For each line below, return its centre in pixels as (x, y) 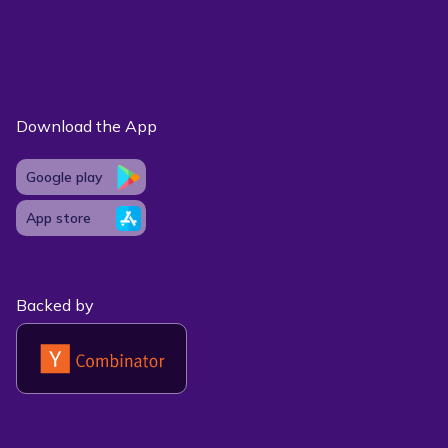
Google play (64, 176)
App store (58, 217)
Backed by (55, 304)
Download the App (86, 125)
